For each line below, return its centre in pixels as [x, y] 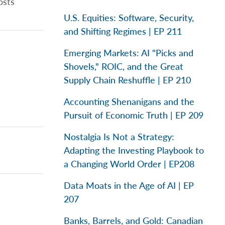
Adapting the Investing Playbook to [134, 150]
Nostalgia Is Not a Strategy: [119, 137]
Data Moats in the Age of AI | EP [129, 185]
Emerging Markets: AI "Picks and [129, 53]
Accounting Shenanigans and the [129, 101]
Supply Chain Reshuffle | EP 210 [127, 80]
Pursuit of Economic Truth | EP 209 [134, 115]
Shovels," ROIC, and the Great [124, 66]
